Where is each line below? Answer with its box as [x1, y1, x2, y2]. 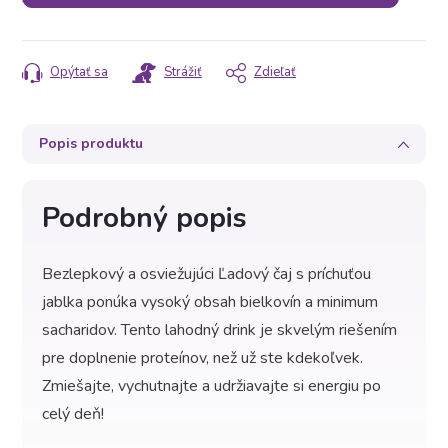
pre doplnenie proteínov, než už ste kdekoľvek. [42, 347, 363, 369]
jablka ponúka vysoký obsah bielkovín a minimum [42, 291, 378, 313]
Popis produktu [39, 134, 143, 153]
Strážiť [164, 63, 202, 81]
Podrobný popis [42, 199, 247, 237]
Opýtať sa [50, 63, 108, 81]
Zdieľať [254, 63, 296, 81]
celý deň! [42, 403, 104, 425]
